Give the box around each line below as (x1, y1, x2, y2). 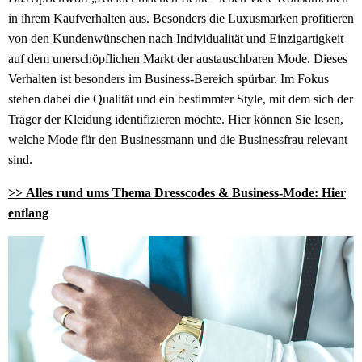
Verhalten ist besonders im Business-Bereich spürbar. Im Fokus (8, 72, 329, 86)
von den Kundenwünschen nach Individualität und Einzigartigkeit (8, 32, 343, 46)
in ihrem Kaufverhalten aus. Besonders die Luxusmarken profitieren (8, 11, 354, 26)
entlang (8, 206, 48, 221)
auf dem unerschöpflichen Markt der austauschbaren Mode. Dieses (8, 52, 347, 66)
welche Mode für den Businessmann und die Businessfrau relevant (8, 133, 347, 147)
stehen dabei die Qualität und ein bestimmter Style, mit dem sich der (8, 92, 353, 107)
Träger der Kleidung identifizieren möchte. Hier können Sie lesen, (8, 112, 343, 127)
